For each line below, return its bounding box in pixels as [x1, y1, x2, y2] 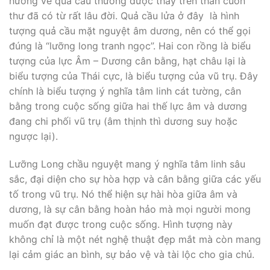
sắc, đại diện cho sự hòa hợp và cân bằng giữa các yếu [9, 172, 261, 185]
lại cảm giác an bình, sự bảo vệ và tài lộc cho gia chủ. [9, 248, 254, 260]
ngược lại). [9, 130, 58, 142]
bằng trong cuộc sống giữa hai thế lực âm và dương [9, 99, 247, 112]
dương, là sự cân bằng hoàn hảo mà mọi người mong [9, 202, 251, 215]
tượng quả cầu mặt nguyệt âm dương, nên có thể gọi [9, 24, 251, 37]
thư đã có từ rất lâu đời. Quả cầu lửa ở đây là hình [9, 9, 239, 22]
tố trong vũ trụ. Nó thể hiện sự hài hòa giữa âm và [9, 187, 237, 200]
